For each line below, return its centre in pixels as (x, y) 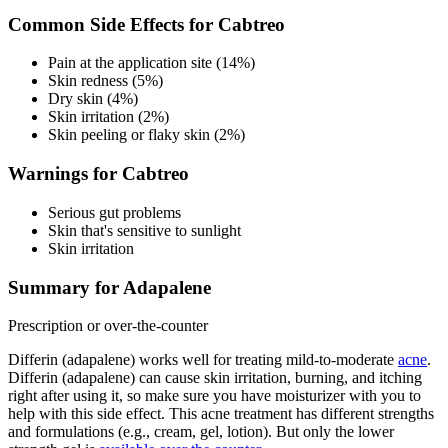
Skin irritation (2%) (108, 117)
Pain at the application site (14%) (151, 63)
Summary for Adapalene (109, 287)
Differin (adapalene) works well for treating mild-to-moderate (203, 360)
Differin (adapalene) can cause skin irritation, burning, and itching (215, 378)
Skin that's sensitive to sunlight (144, 230)
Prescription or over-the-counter (108, 326)
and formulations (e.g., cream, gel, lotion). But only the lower (201, 432)
